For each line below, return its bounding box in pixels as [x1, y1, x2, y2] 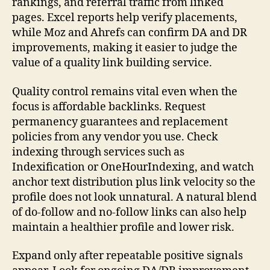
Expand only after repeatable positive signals [12, 249, 243, 263]
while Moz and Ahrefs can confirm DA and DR [12, 26, 247, 40]
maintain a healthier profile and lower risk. [12, 220, 234, 234]
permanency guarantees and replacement [12, 115, 228, 129]
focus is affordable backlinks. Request [12, 99, 206, 114]
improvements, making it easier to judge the [12, 41, 237, 55]
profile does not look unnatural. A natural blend [12, 190, 257, 204]
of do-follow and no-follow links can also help [12, 205, 246, 219]
